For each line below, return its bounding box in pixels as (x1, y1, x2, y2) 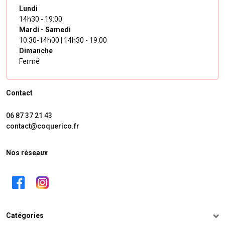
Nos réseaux (6, 149, 48, 157)
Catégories (6, 211, 44, 220)
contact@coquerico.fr (6, 122, 79, 131)
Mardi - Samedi (19, 26, 71, 34)
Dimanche (19, 47, 53, 55)
